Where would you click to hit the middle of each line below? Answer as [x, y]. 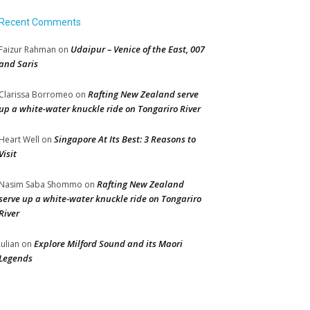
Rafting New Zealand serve [143, 94]
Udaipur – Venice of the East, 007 [138, 49]
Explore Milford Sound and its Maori [108, 244]
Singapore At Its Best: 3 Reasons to [125, 139]
